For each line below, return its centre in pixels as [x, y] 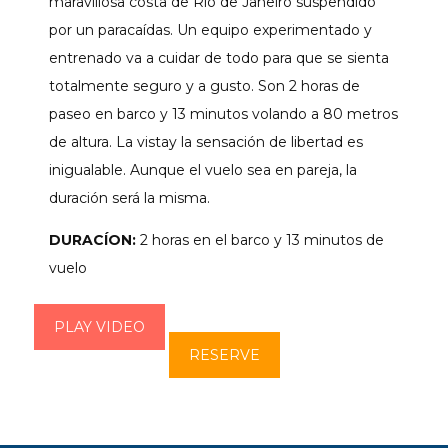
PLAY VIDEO [99, 327]
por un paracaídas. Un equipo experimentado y [210, 30]
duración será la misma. [129, 198]
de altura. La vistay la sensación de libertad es [206, 142]
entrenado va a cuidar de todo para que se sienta [219, 58]
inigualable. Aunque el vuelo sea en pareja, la [203, 170]
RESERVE [224, 355]
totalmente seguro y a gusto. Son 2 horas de [204, 86]
